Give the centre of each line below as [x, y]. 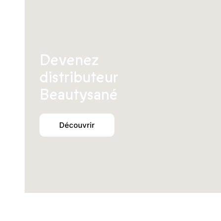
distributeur [79, 78]
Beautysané [78, 95]
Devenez [69, 60]
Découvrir [77, 125]
